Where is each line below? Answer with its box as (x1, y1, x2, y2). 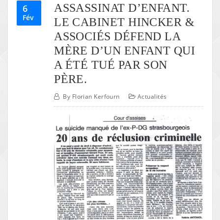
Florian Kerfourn (72, 92, 120, 101)
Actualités (137, 92, 167, 101)
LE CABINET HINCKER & (54, 15, 195, 29)
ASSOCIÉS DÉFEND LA (54, 29, 181, 43)
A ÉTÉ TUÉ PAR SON (54, 58, 167, 72)
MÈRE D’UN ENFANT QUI (54, 44, 195, 57)
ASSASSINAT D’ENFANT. (54, 1, 190, 15)
